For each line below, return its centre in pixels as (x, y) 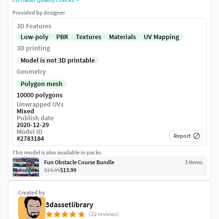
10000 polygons (40, 95)
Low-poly (34, 37)
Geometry (31, 72)
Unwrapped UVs (40, 104)
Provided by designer (39, 13)
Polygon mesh (42, 84)
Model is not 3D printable (58, 60)
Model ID (30, 132)
